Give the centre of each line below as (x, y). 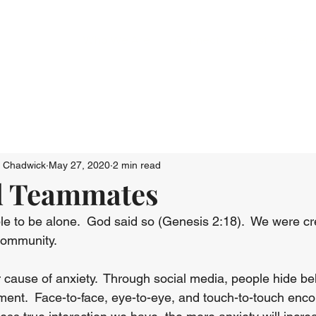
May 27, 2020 (79, 165)
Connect (197, 39)
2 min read (137, 165)
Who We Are (116, 39)
